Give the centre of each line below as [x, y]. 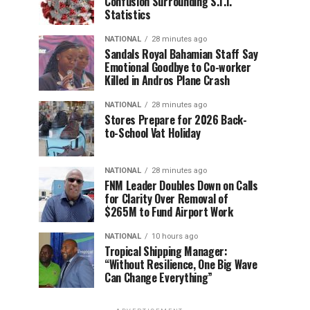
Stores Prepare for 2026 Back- [176, 120]
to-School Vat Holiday [153, 133]
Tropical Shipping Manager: [166, 251]
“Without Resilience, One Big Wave [181, 264]
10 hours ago [175, 236]
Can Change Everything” [158, 277]
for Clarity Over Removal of [166, 199]
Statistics [128, 15]
